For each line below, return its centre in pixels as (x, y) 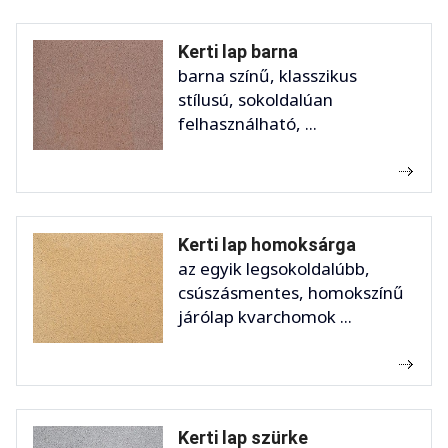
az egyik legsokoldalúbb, (274, 269)
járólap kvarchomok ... (265, 317)
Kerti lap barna (238, 52)
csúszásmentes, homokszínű (291, 293)
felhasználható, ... (247, 124)
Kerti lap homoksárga (267, 245)
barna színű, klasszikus (267, 76)
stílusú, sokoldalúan (255, 100)
